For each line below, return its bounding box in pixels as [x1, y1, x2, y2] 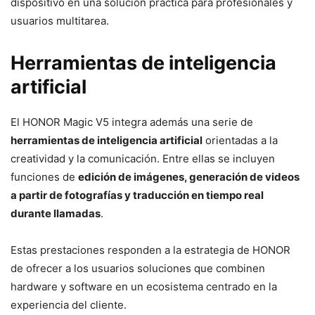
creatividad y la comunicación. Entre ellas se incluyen [11, 151, 275, 165]
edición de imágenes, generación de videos [78, 169, 300, 184]
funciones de [11, 169, 78, 184]
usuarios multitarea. [11, 13, 109, 27]
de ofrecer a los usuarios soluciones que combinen [11, 261, 265, 275]
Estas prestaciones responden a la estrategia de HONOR [11, 243, 290, 257]
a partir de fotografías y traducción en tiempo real [11, 188, 264, 202]
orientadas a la [202, 133, 278, 147]
